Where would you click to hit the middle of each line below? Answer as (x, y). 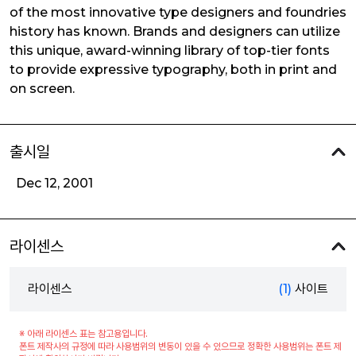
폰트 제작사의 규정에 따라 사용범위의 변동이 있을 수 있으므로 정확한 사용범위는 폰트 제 (180, 346)
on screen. (42, 89)
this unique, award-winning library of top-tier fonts (170, 50)
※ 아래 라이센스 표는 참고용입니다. (83, 333)
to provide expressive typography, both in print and (173, 70)
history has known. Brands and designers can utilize (175, 31)
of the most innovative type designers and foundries (178, 12)
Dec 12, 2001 (54, 183)
